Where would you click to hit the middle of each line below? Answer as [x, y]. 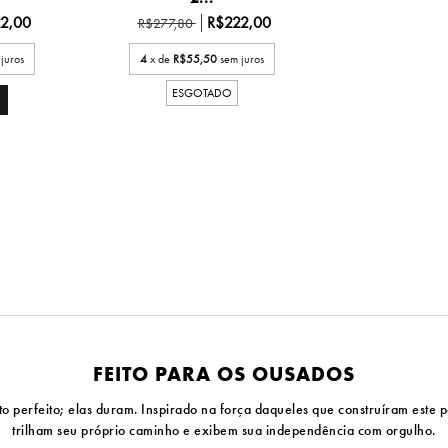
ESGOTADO [201, 93]
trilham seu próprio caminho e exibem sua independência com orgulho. [224, 430]
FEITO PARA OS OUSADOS [224, 374]
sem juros [241, 59]
